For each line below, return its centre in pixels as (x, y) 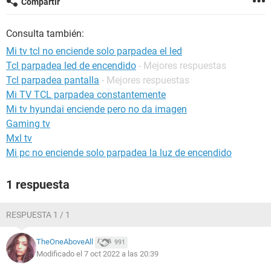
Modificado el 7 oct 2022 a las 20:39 (97, 254)
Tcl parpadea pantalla (53, 80)
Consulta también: (45, 34)
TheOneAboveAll (65, 242)
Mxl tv (19, 138)
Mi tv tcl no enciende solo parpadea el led (94, 51)
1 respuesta (38, 184)
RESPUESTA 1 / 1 (38, 215)
